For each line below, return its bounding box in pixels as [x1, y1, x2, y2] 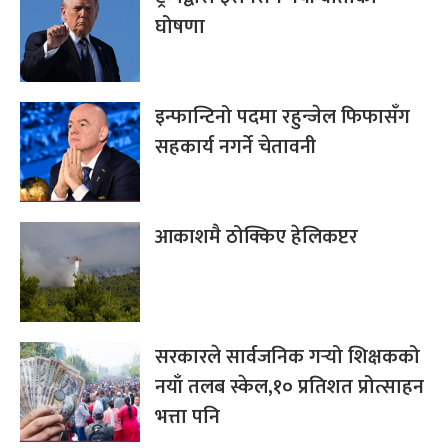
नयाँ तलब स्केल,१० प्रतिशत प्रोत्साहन [155, 369, 424, 404]
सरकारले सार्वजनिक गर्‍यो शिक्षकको [155, 339, 420, 374]
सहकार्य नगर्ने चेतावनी [155, 129, 316, 164]
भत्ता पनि [155, 399, 220, 434]
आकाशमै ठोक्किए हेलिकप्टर [155, 219, 358, 254]
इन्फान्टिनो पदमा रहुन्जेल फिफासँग [155, 99, 410, 134]
